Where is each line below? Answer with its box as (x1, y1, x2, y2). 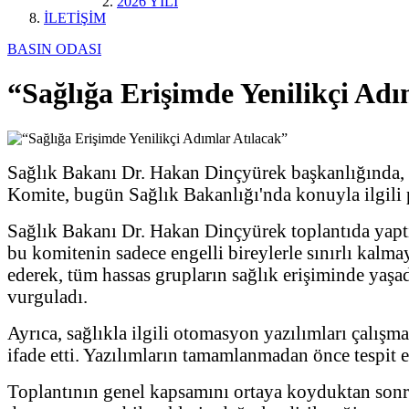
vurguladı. (7, 285, 88, 307)
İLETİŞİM (44, 10, 106, 26)
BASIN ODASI (7, 41, 101, 57)
